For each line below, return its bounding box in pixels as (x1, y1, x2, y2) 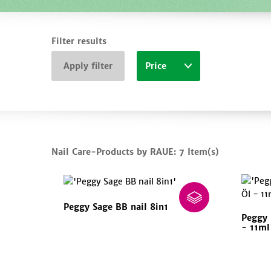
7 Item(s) (179, 146, 220, 158)
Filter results (51, 36, 107, 47)
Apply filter (64, 60, 113, 71)
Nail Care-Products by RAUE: (51, 146, 180, 158)
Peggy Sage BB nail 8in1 (64, 201, 169, 213)
